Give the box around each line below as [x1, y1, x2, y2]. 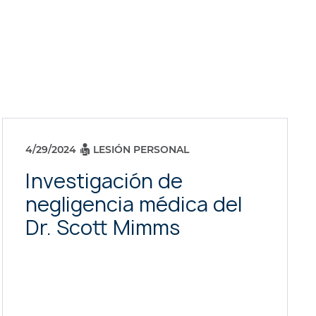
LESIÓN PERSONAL [92, 143, 189, 156]
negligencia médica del [25, 190, 242, 218]
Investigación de [25, 167, 183, 195]
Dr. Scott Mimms [25, 214, 180, 241]
